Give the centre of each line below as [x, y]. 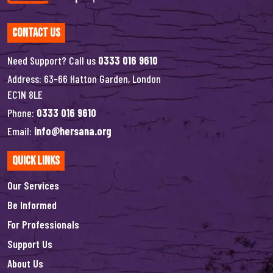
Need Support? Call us [53, 60]
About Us [25, 263]
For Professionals [43, 224]
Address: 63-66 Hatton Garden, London [84, 78]
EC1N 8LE [25, 94]
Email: [21, 131]
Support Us [30, 243]
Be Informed [32, 204]
